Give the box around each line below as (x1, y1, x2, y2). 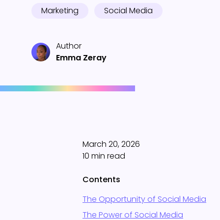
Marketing (41, 5, 79, 16)
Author (56, 40, 82, 52)
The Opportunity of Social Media (82, 193, 206, 205)
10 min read (82, 150, 125, 162)
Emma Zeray (56, 52, 107, 63)
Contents (82, 174, 120, 185)
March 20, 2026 (82, 138, 140, 150)
